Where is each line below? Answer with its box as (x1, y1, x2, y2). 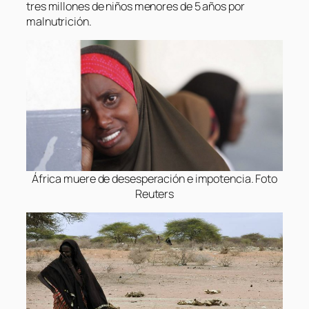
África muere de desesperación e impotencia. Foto (31, 171, 278, 187)
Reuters (134, 186, 175, 202)
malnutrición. (26, 13, 92, 29)
